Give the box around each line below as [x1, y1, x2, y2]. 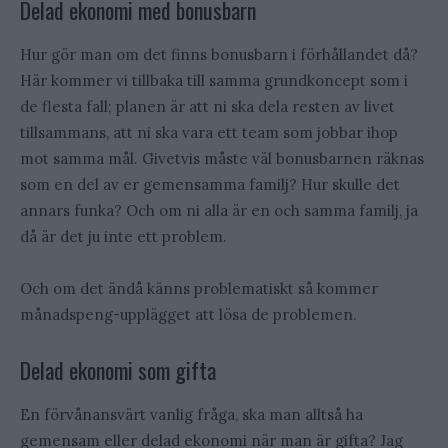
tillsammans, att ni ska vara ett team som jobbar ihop [20, 123, 398, 143]
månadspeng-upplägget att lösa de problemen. [20, 305, 357, 325]
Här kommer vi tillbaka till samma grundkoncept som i [20, 71, 408, 91]
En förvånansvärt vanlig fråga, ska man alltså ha [20, 405, 363, 425]
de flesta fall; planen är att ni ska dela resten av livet [20, 97, 395, 117]
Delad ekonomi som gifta [20, 354, 216, 387]
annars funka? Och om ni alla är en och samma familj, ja [20, 201, 418, 221]
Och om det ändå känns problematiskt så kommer [20, 279, 378, 299]
